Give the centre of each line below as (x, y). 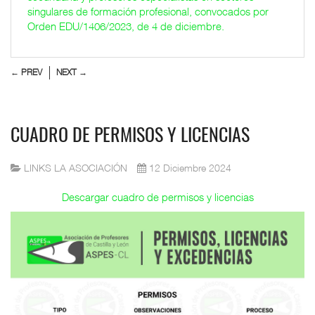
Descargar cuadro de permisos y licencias (157, 197)
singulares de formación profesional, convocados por (148, 11)
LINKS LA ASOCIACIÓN (76, 167)
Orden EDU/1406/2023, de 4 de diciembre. (126, 26)
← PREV (26, 72)
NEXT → (72, 72)
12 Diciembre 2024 (190, 167)
